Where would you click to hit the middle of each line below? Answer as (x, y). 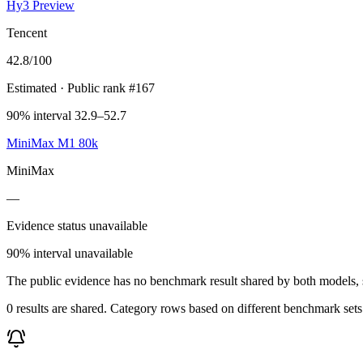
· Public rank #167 (106, 88)
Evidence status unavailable (77, 225)
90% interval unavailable (70, 253)
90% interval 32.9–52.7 (66, 115)
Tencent (27, 32)
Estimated (32, 88)
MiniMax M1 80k (52, 143)
